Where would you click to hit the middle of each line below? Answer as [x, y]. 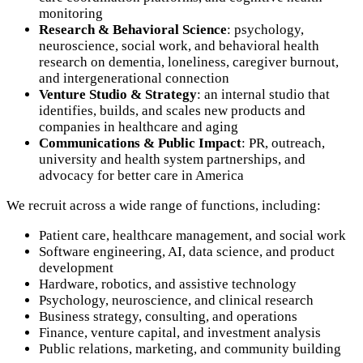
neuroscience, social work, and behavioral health [179, 46]
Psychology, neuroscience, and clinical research [176, 301]
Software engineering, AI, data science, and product [187, 252]
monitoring [71, 14]
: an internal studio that [263, 95]
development [76, 268]
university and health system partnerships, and [172, 160]
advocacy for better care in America [141, 176]
